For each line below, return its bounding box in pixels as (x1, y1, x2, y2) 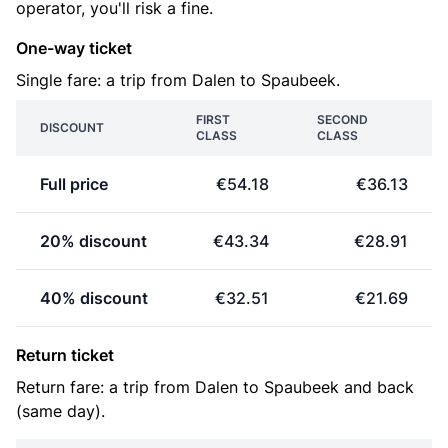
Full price (40, 174, 108, 194)
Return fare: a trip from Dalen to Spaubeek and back (16, 377, 414, 397)
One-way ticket (16, 38, 132, 58)
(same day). (16, 401, 105, 421)
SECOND (317, 112, 368, 127)
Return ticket (16, 345, 114, 365)
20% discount (40, 231, 147, 251)
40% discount (40, 288, 148, 308)
